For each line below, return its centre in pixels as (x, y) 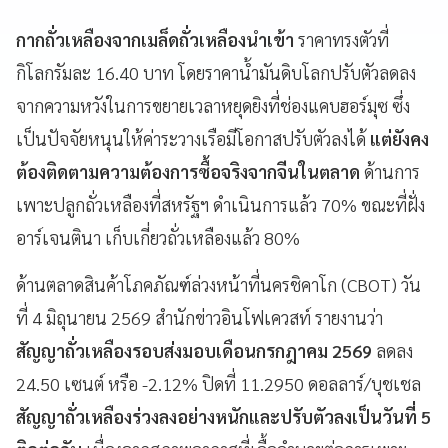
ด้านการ (390, 171)
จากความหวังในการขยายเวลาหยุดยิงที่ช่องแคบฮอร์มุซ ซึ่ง (213, 105)
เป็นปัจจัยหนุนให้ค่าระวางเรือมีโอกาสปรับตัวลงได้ (193, 138)
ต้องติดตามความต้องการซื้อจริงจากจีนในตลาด (188, 171)
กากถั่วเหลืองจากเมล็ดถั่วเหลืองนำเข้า (155, 39)
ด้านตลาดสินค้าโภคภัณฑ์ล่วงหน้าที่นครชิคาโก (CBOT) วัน (218, 284)
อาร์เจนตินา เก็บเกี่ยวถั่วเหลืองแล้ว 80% (174, 237)
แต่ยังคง (399, 138)
